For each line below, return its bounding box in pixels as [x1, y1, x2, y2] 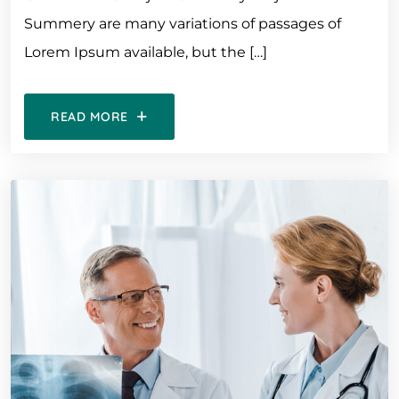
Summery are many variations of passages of [24, 15, 341, 32]
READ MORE [51, 109, 129, 125]
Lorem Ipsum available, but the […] [24, 44, 267, 61]
